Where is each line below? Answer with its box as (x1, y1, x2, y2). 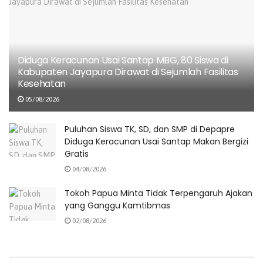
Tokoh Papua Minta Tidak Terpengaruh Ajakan (65, 187, 252, 200)
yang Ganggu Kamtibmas (65, 200, 170, 212)
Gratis (65, 148, 89, 160)
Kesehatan (18, 77, 66, 91)
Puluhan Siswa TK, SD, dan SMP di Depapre (65, 123, 235, 136)
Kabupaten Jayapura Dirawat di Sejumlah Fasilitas (18, 65, 238, 79)
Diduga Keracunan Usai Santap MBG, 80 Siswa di (18, 53, 228, 68)
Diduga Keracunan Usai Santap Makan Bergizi (65, 136, 248, 148)
